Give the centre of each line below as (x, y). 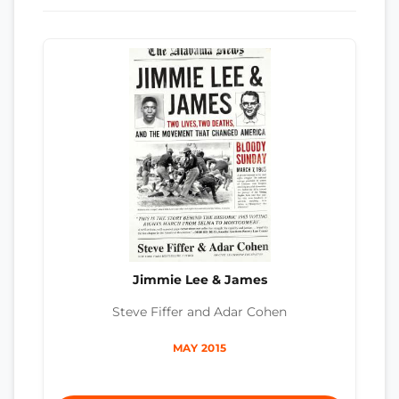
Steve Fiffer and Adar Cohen (199, 312)
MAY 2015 (199, 348)
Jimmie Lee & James (199, 279)
